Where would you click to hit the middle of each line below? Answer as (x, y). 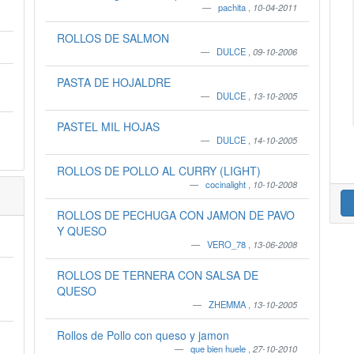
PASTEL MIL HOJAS (108, 126)
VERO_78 (228, 244)
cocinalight (227, 184)
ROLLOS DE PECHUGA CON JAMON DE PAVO (175, 215)
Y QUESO (81, 231)
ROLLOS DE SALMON (113, 38)
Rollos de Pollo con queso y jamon (143, 335)
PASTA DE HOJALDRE (113, 82)
